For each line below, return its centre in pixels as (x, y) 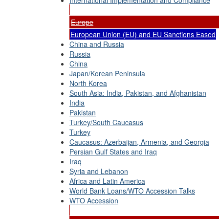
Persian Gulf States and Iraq (113, 152)
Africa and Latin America (107, 181)
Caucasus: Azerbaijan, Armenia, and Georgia (139, 142)
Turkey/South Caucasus (106, 122)
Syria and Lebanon (99, 171)
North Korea (88, 83)
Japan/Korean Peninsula (107, 73)
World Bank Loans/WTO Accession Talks (132, 191)
